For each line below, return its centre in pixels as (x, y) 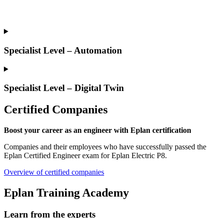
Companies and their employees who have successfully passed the (105, 146)
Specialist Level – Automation (63, 50)
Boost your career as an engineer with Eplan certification (98, 130)
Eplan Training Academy (66, 192)
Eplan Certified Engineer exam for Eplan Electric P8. (87, 155)
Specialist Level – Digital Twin (64, 88)
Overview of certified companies (54, 172)
